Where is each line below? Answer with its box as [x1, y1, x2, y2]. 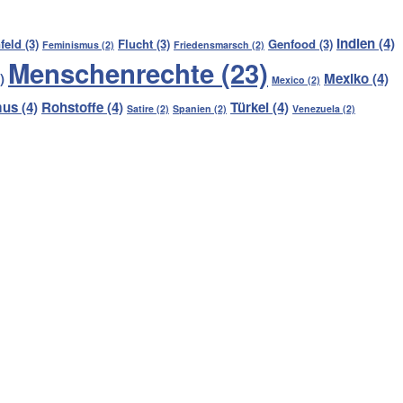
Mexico [272, 72, 305, 86]
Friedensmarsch [174, 37, 249, 51]
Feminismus [42, 37, 99, 51]
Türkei [230, 96, 269, 117]
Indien [336, 32, 375, 53]
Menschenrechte [8, 53, 214, 92]
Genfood [268, 34, 316, 52]
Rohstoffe [41, 96, 103, 117]
